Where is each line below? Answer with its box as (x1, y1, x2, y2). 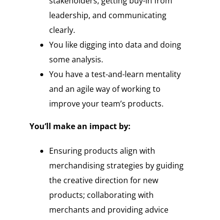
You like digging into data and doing (49, 39, 181, 51)
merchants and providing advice (49, 204, 168, 216)
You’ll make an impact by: (29, 121, 131, 132)
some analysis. (49, 54, 103, 65)
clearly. (49, 25, 75, 36)
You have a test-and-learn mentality (49, 69, 181, 80)
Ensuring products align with (49, 145, 155, 157)
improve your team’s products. (49, 98, 164, 110)
